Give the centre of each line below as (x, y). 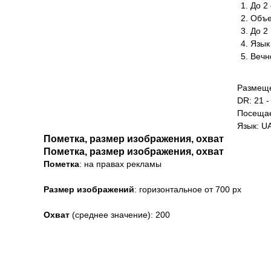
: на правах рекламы (120, 164)
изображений (106, 189)
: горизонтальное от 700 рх (188, 189)
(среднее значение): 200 (120, 215)
